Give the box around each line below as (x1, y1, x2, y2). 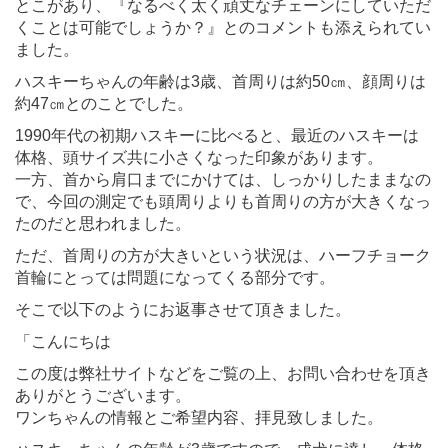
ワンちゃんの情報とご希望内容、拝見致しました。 (15, 408, 383, 426)
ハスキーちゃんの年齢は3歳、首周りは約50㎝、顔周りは (15, 72, 426, 90)
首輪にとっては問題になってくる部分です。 (15, 268, 335, 286)
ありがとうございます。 (15, 386, 191, 404)
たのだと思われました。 (15, 214, 191, 232)
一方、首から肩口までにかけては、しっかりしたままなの (15, 170, 431, 188)
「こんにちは (15, 332, 111, 350)
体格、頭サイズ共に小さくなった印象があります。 (15, 148, 383, 166)
